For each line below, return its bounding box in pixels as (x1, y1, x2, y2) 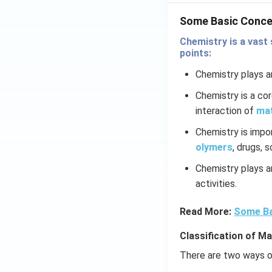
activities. (195, 178, 237, 189)
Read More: (180, 206, 234, 217)
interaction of (195, 105, 256, 117)
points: (180, 47, 211, 59)
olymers (195, 141, 233, 153)
